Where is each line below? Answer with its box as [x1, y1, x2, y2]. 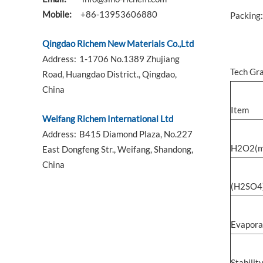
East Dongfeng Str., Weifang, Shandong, [42, 144, 193, 154]
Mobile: [42, 9, 72, 19]
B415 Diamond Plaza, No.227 [77, 129, 193, 139]
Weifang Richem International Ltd [42, 113, 173, 124]
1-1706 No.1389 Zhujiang [77, 53, 180, 64]
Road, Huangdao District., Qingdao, [42, 69, 177, 79]
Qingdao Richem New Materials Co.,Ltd [42, 38, 194, 49]
